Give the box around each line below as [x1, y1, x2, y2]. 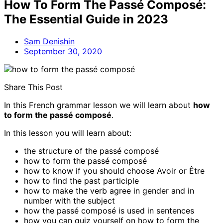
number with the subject [24, 196, 115, 206]
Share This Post [4, 82, 63, 92]
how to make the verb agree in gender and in [24, 186, 194, 196]
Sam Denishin [24, 36, 75, 46]
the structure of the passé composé [24, 146, 159, 156]
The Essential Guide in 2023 [4, 12, 168, 27]
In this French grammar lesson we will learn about [4, 100, 193, 110]
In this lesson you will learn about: [4, 128, 131, 138]
